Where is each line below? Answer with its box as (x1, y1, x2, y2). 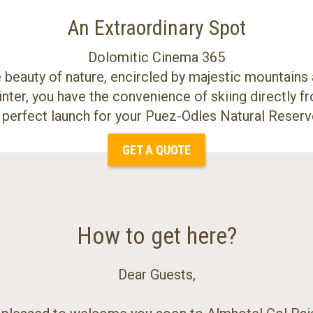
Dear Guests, (117, 265, 196, 283)
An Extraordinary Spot (67, 15, 246, 40)
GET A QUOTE (122, 143, 191, 158)
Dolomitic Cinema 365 (88, 48, 225, 66)
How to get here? (76, 221, 237, 249)
